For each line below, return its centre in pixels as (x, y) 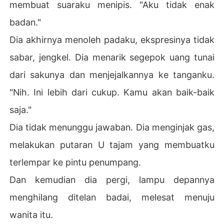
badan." (25, 22)
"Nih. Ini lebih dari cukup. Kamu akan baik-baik (112, 92)
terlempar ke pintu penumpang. (75, 162)
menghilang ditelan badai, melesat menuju (112, 197)
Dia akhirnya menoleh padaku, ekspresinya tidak (112, 39)
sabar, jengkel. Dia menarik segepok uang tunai (112, 57)
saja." (21, 109)
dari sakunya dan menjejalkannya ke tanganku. (112, 74)
